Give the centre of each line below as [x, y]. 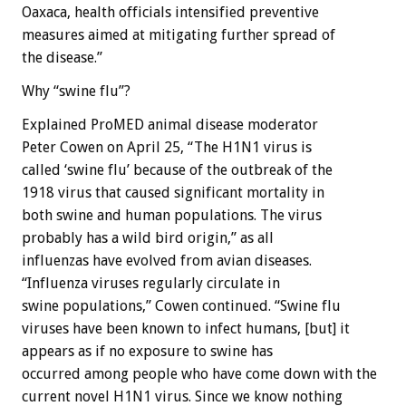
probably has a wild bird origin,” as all [148, 237]
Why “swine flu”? [76, 91]
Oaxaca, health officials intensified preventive [170, 12]
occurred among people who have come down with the [199, 373]
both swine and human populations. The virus [172, 215]
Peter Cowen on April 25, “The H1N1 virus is [167, 147]
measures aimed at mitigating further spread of [179, 34]
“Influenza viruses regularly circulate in [151, 283]
